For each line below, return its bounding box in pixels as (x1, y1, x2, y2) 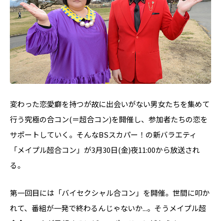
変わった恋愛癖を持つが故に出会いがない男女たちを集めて (10, 98, 210, 109)
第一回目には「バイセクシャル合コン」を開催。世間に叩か (10, 187, 210, 198)
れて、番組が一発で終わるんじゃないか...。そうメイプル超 (10, 202, 206, 213)
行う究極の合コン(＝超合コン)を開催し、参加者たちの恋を (10, 113, 208, 124)
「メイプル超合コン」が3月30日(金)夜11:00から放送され (10, 144, 200, 155)
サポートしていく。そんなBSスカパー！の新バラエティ (10, 129, 197, 140)
